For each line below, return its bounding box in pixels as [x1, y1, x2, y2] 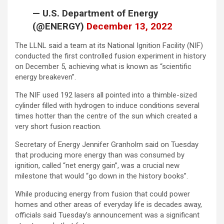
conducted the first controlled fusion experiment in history [15, 51, 206, 61]
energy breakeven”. [15, 72, 76, 82]
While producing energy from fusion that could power [15, 189, 190, 199]
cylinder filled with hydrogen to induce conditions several [15, 101, 199, 110]
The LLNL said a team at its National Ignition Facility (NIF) [15, 41, 203, 50]
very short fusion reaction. [15, 122, 101, 131]
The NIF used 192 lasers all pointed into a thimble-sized [15, 90, 197, 100]
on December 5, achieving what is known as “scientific [15, 62, 191, 71]
